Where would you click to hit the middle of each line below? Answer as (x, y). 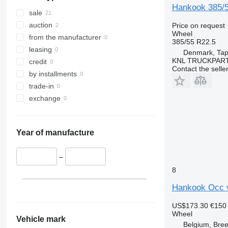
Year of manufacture (55, 133)
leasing (40, 50)
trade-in (41, 86)
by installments (53, 74)
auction (40, 25)
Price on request (198, 25)
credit (38, 62)
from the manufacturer (65, 37)
